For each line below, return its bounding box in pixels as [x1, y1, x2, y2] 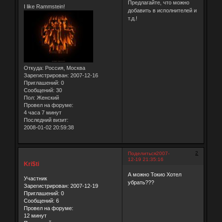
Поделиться [127, 151, 156, 157]
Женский [35, 95, 59, 101]
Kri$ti [23, 160, 39, 167]
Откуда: [23, 65, 44, 71]
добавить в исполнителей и [127, 7, 197, 13]
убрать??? [127, 179, 154, 185]
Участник [23, 175, 47, 182]
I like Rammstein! [23, 3, 65, 10]
